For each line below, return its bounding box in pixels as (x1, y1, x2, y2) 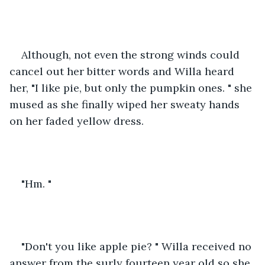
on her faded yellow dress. (9, 114, 147, 128)
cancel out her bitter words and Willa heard (9, 64, 237, 78)
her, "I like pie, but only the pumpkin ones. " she (9, 80, 255, 95)
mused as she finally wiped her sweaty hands (9, 97, 243, 111)
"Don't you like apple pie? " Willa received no (21, 239, 254, 253)
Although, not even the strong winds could (21, 47, 243, 62)
